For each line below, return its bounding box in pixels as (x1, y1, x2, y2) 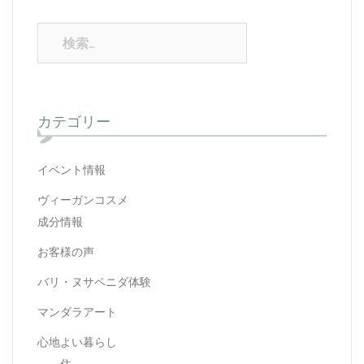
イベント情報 (37, 163, 106, 176)
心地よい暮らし (37, 336, 117, 349)
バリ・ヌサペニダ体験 (37, 275, 151, 288)
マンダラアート (37, 305, 117, 318)
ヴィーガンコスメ (37, 193, 128, 206)
